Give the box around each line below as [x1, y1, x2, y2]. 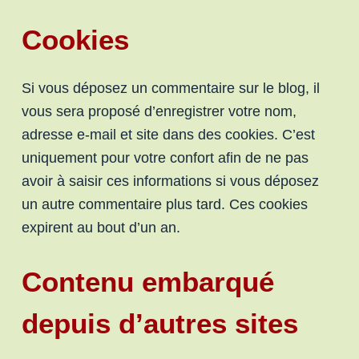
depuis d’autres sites [21, 308, 298, 339]
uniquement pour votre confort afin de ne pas [21, 150, 309, 166]
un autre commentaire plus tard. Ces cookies [21, 196, 308, 212]
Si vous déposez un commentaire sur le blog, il [21, 80, 320, 96]
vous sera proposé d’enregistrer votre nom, [21, 103, 296, 119]
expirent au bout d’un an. [21, 220, 180, 236]
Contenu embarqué [21, 266, 274, 297]
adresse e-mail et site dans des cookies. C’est [21, 127, 315, 143]
